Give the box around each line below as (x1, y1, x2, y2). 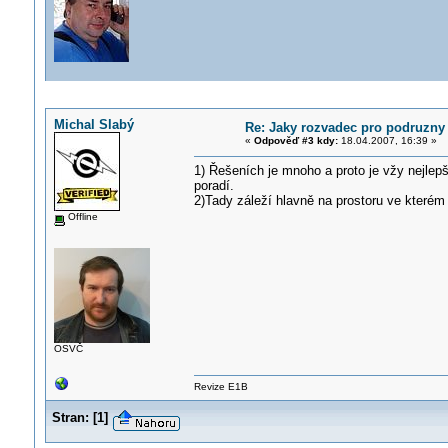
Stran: (51, 410, 89, 425)
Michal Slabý (53, 117, 134, 132)
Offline (64, 211, 98, 222)
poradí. (193, 178, 234, 193)
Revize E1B (193, 381, 248, 392)
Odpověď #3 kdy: (253, 135, 338, 146)
